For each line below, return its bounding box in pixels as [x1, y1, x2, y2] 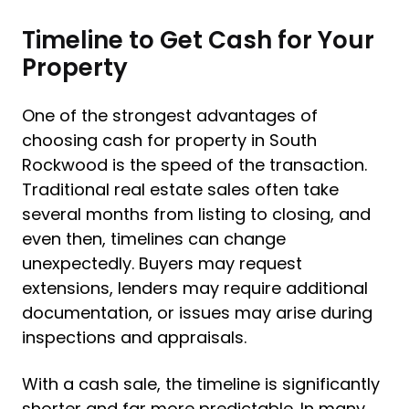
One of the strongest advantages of [22, 104, 318, 127]
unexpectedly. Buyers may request [22, 252, 302, 275]
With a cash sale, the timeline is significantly [22, 372, 380, 395]
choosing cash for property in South [22, 129, 317, 152]
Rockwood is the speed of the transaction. [22, 153, 367, 176]
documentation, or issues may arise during [22, 301, 372, 324]
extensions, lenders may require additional [22, 277, 368, 299]
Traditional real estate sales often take [22, 178, 339, 201]
